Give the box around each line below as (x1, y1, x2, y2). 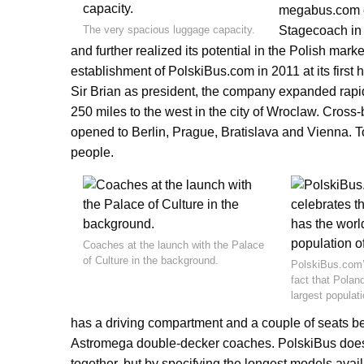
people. (71, 145, 114, 159)
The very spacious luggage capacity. (83, 24, 255, 36)
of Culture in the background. (83, 254, 219, 266)
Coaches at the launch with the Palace (83, 239, 264, 251)
